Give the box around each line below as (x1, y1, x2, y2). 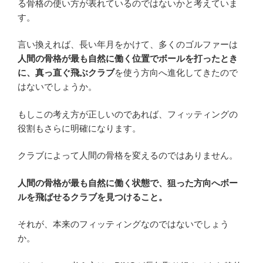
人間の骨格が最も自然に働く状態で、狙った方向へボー (18, 177, 238, 188)
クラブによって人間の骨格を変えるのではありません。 (18, 150, 238, 161)
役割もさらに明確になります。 (18, 123, 141, 133)
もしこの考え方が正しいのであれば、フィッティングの (18, 109, 238, 119)
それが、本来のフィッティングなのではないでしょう (18, 219, 229, 230)
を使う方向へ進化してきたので (114, 68, 238, 78)
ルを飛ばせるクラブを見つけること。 (18, 191, 167, 202)
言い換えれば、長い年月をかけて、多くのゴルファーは (18, 39, 238, 50)
